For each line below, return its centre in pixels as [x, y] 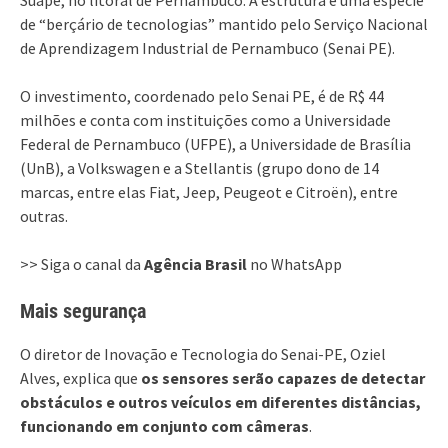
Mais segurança [83, 310]
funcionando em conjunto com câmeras [164, 425]
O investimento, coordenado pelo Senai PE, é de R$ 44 [202, 95]
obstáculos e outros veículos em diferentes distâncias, [220, 401]
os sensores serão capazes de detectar [283, 377]
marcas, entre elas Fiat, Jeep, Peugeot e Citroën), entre [209, 191]
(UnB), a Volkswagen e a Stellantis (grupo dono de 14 [199, 167]
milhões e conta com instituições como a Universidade [205, 119]
